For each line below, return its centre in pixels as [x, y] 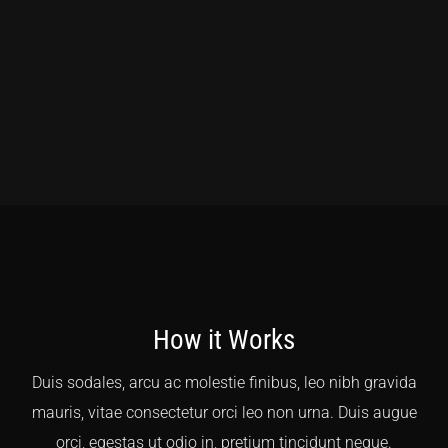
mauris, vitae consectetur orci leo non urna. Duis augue [224, 413]
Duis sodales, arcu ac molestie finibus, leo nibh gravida [224, 383]
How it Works [224, 339]
